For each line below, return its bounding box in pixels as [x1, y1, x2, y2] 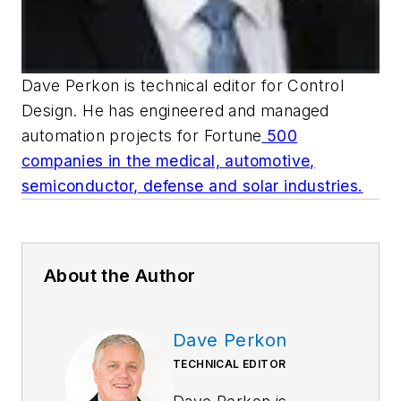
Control [287, 75, 345, 95]
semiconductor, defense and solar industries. [21, 175, 363, 195]
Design [21, 100, 73, 120]
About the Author [44, 264, 196, 286]
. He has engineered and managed [73, 100, 329, 120]
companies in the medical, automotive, [21, 150, 315, 170]
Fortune [203, 125, 262, 145]
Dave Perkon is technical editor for [21, 75, 288, 95]
